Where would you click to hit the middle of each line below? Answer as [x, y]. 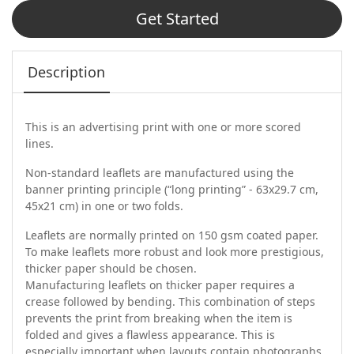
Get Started [177, 19]
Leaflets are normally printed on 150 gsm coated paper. [173, 235]
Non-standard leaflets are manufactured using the [160, 173]
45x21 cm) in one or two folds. [106, 206]
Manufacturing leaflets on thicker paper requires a [160, 285]
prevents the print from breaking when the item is [159, 318]
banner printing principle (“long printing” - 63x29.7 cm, [172, 190]
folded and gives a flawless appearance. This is [150, 335]
